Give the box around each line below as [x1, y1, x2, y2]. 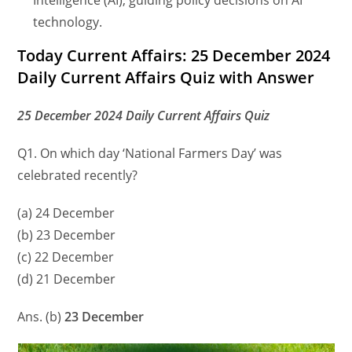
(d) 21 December [17, 270, 116, 288]
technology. [33, 13, 103, 31]
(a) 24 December [17, 204, 115, 222]
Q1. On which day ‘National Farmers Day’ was [17, 145, 283, 163]
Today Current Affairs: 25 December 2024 [17, 45, 331, 67]
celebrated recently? [17, 167, 138, 185]
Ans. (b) [17, 308, 62, 326]
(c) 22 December [17, 248, 115, 266]
